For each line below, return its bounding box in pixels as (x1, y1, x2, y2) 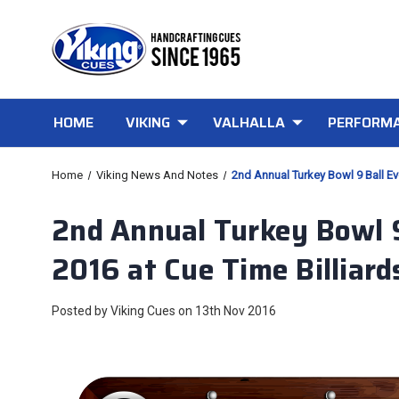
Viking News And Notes (95, 168, 218, 182)
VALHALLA (212, 111, 285, 134)
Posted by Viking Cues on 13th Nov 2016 (52, 304, 276, 318)
